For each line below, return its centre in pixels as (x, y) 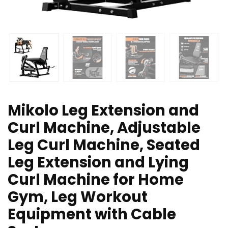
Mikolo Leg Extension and (103, 111)
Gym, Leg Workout (78, 197)
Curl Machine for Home (96, 180)
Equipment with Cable (92, 215)
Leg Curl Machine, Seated (104, 145)
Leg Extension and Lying (98, 163)
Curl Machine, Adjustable (104, 128)
